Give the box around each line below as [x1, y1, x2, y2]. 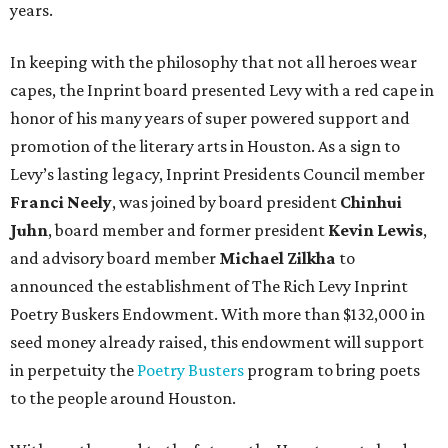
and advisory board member [10, 247, 219, 268]
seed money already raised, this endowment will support [10, 331, 424, 352]
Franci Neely [10, 191, 112, 212]
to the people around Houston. [10, 387, 236, 408]
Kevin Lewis [328, 219, 423, 240]
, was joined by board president [112, 191, 340, 212]
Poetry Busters [137, 359, 244, 380]
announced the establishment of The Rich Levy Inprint [10, 275, 408, 296]
